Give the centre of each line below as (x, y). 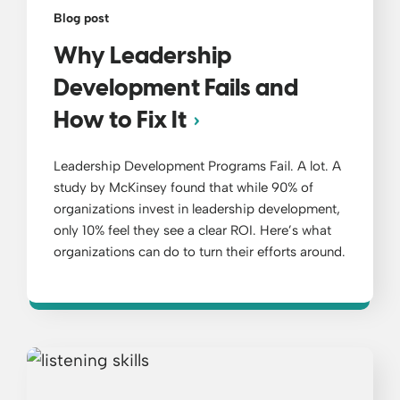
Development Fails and (176, 90)
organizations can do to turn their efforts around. (200, 252)
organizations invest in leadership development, (197, 209)
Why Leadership (142, 58)
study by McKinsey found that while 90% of (183, 188)
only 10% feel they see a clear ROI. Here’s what (192, 231)
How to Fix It (120, 122)
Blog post (81, 19)
